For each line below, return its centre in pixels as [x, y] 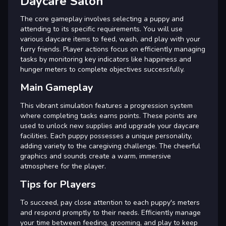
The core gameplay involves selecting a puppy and [102, 19]
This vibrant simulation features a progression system [106, 105]
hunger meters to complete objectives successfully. [102, 69]
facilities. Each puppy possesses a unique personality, [106, 136]
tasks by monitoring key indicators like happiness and [106, 59]
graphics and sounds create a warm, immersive [96, 156]
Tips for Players [58, 184]
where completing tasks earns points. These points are [109, 116]
